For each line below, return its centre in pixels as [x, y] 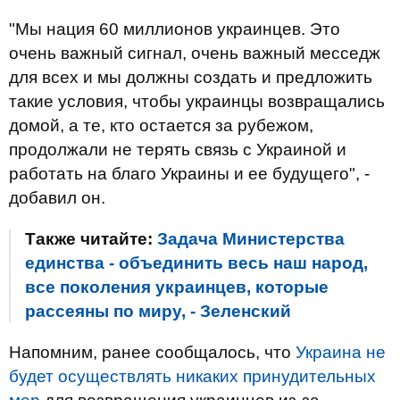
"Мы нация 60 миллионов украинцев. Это [175, 29]
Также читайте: [91, 239]
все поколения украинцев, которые [177, 287]
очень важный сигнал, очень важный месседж [195, 53]
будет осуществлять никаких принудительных [192, 376]
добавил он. [57, 198]
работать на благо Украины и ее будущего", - [189, 174]
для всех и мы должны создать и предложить [191, 77]
